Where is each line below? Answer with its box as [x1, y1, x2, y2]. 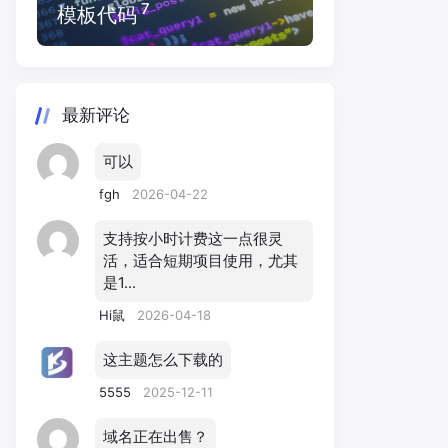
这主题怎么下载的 [103, 349, 223, 369]
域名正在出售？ [103, 426, 208, 446]
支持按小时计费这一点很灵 [103, 228, 283, 248]
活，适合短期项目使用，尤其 [103, 250, 298, 270]
